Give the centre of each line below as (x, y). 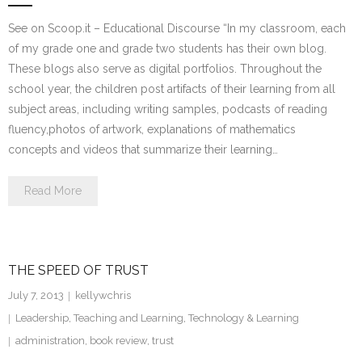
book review (118, 341)
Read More (53, 191)
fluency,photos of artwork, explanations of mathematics (152, 129)
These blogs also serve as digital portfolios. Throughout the (165, 69)
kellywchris (103, 295)
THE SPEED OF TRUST (78, 270)
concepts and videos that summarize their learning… (143, 149)
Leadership (42, 318)
